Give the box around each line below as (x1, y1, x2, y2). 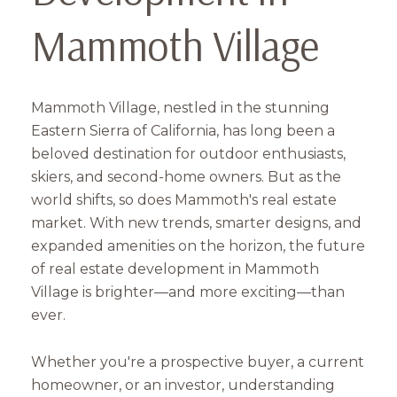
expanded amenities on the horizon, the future (31, 237, 365, 255)
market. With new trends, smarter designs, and (31, 214, 362, 232)
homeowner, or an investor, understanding (31, 376, 335, 393)
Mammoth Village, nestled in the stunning (31, 99, 330, 117)
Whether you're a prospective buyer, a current (31, 353, 364, 370)
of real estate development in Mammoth (31, 261, 319, 278)
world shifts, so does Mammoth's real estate (31, 191, 337, 209)
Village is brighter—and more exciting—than (31, 284, 345, 301)
